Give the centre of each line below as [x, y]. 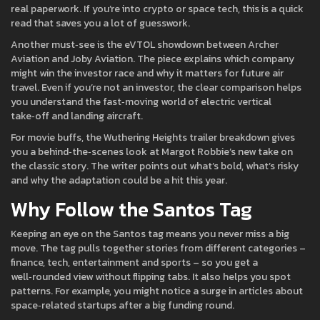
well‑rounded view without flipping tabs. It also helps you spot [151, 277]
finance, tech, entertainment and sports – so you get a [134, 262]
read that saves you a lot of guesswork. [100, 23]
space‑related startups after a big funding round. [122, 305]
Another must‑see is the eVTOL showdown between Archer [145, 45]
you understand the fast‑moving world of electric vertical [141, 102]
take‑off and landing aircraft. [77, 116]
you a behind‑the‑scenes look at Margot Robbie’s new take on [152, 152]
